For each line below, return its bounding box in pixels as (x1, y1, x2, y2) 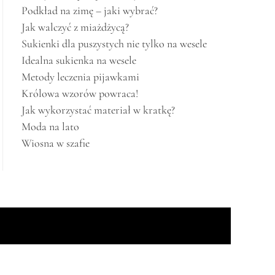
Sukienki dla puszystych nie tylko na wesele (21, 37, 207, 50)
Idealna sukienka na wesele (21, 53, 136, 67)
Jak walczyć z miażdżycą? (21, 20, 129, 34)
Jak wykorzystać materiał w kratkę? (21, 103, 175, 117)
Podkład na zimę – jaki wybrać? (21, 4, 158, 17)
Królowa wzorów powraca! (21, 87, 138, 100)
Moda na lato (21, 120, 79, 133)
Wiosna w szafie (21, 136, 90, 150)
